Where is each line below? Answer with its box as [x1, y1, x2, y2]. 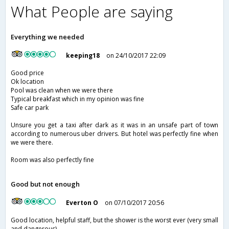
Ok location [11, 77, 44, 86]
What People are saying [11, 1, 173, 22]
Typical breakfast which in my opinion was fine [11, 95, 144, 104]
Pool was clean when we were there [11, 86, 113, 95]
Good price [11, 68, 44, 78]
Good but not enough [11, 179, 80, 189]
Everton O [66, 198, 99, 208]
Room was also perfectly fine [11, 155, 94, 165]
